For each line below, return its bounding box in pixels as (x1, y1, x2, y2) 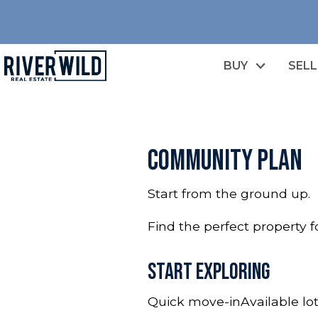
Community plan (148, 143, 302, 178)
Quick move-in (148, 293, 241, 309)
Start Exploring (148, 258, 270, 286)
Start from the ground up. (148, 185, 310, 201)
